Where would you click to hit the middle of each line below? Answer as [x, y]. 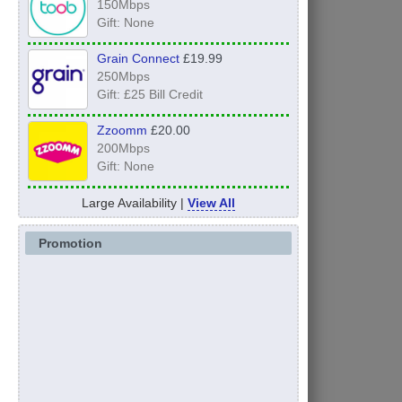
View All [211, 203]
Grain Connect [138, 59]
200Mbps [123, 149]
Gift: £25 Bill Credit [149, 95]
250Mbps [123, 77]
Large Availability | [134, 203]
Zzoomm [122, 131]
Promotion [70, 244]
